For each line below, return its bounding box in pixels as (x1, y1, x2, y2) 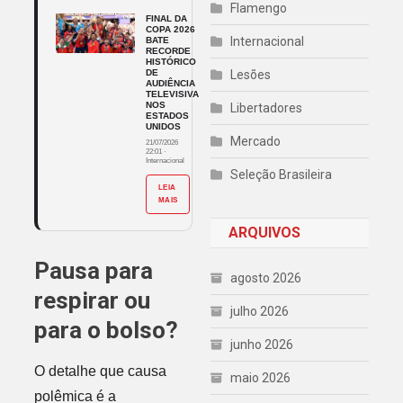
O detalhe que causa (33, 363, 166, 379)
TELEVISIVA (145, 88, 199, 99)
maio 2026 (230, 371, 291, 386)
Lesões (230, 67, 271, 83)
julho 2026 (230, 304, 289, 319)
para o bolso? (33, 316, 178, 344)
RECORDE (145, 45, 191, 56)
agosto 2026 (230, 271, 301, 286)
